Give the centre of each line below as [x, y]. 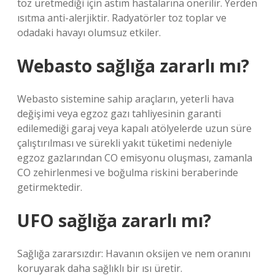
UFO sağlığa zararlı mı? [114, 220]
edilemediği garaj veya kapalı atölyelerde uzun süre [134, 128]
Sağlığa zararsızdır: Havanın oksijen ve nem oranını [134, 254]
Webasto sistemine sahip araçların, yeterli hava [126, 99]
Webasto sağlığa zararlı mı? [133, 66]
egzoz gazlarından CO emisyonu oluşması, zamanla [135, 158]
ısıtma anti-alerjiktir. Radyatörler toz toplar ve [122, 18]
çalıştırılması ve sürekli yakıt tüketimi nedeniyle [125, 143]
